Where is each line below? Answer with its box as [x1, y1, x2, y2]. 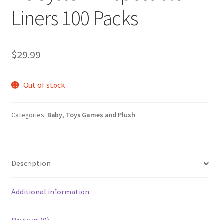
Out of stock [23, 80, 65, 90]
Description [11, 158, 51, 168]
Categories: [11, 110, 47, 120]
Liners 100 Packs [11, 4, 137, 30]
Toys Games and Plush [65, 110, 135, 120]
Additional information [11, 187, 89, 197]
